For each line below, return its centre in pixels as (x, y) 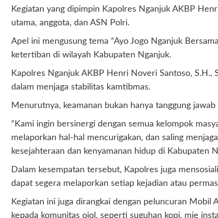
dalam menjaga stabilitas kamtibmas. (81, 87)
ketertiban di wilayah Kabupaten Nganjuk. (91, 55)
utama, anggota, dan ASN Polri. (70, 23)
